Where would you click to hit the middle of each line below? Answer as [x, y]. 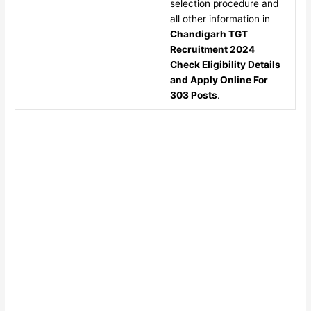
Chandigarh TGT [209, 34]
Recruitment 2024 [212, 50]
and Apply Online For [219, 80]
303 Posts [193, 95]
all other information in [220, 19]
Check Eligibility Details [225, 65]
